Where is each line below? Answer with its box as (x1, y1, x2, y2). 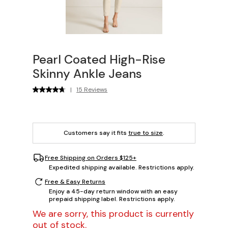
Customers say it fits (64, 129, 128, 137)
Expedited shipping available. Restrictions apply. (49, 163, 194, 172)
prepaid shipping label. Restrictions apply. (49, 195, 175, 204)
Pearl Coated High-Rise (33, 51, 165, 68)
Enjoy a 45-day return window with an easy (49, 187, 178, 196)
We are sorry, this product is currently (33, 208, 194, 220)
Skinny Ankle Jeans (33, 66, 142, 82)
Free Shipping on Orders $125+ (45, 153, 136, 162)
